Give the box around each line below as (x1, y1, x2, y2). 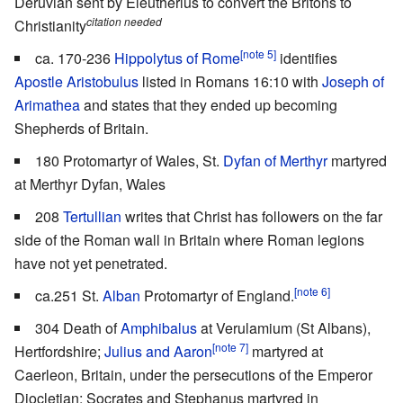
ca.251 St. (35, 285, 103, 307)
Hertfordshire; (14, 341, 104, 363)
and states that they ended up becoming (80, 94, 337, 116)
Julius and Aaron (104, 341, 212, 363)
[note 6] (294, 282, 330, 299)
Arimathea (14, 94, 80, 116)
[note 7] (212, 338, 248, 354)
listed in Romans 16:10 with (139, 71, 322, 93)
